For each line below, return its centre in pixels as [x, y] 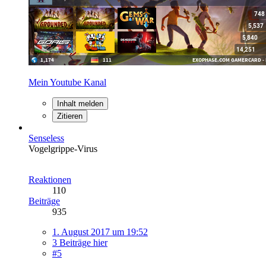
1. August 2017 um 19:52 [100, 232]
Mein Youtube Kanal [67, 82]
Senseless [46, 138]
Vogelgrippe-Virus [63, 148]
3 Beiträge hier [80, 242]
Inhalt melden [80, 103]
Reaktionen [50, 179]
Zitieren [70, 116]
